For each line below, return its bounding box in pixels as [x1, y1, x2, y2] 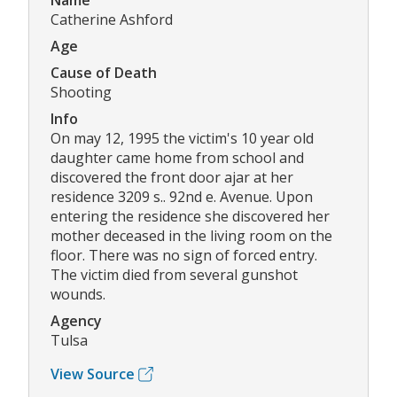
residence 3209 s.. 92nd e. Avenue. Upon [51, 187, 313, 207]
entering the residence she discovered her [51, 206, 330, 227]
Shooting [51, 82, 112, 103]
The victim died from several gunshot [51, 265, 298, 285]
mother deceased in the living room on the [51, 226, 332, 246]
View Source [51, 364, 135, 385]
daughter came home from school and [51, 148, 304, 168]
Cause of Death [51, 63, 157, 83]
